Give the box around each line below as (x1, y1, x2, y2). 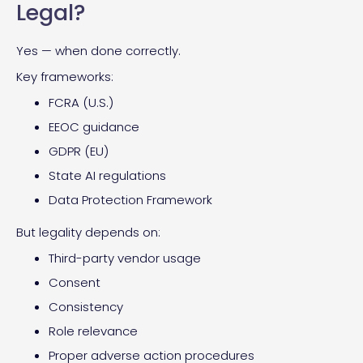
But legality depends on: (16, 223, 160, 241)
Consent (49, 273, 100, 291)
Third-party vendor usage (49, 249, 201, 267)
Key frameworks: (16, 67, 113, 85)
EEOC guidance (49, 117, 139, 135)
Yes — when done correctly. (16, 41, 181, 59)
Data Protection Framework (49, 190, 212, 208)
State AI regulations (49, 166, 166, 184)
